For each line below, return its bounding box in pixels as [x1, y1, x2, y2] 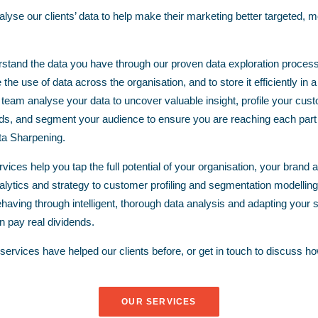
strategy [51, 179, 89, 191]
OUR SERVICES [121, 297, 197, 307]
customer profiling [103, 179, 186, 191]
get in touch [198, 245, 252, 257]
